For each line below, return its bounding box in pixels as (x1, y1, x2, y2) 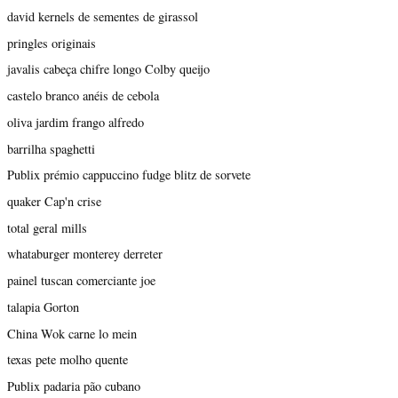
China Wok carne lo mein (7, 324, 137, 342)
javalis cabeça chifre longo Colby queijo (7, 60, 210, 78)
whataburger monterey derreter (7, 245, 163, 263)
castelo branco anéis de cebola (7, 87, 159, 105)
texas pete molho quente (7, 351, 128, 369)
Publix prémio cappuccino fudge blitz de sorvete (7, 166, 251, 184)
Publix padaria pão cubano (7, 378, 140, 394)
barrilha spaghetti (7, 139, 95, 157)
